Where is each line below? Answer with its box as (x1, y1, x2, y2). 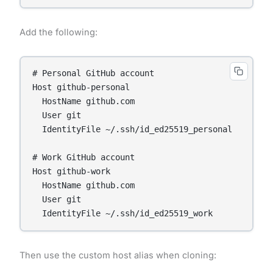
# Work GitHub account (32, 152, 135, 162)
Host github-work (32, 166, 111, 176)
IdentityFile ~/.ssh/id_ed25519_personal (32, 124, 233, 134)
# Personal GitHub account (32, 68, 155, 78)
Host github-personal (32, 82, 130, 92)
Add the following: (19, 26, 97, 38)
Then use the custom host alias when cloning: (19, 249, 216, 261)
